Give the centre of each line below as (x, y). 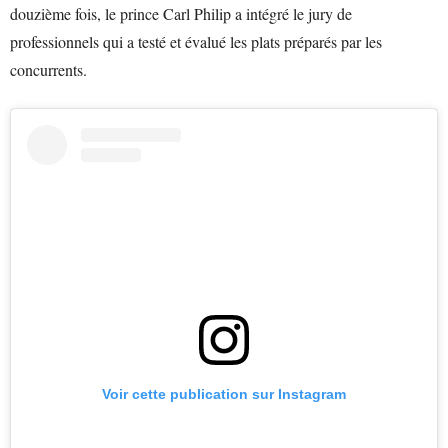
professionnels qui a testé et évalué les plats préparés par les (196, 42)
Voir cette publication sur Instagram (224, 394)
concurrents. (48, 70)
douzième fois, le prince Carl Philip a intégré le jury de (181, 14)
